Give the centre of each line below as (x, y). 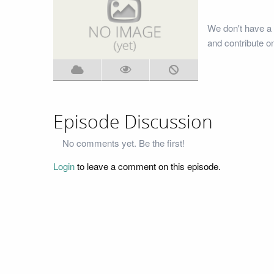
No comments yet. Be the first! (124, 143)
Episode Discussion (133, 122)
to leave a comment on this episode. (148, 166)
